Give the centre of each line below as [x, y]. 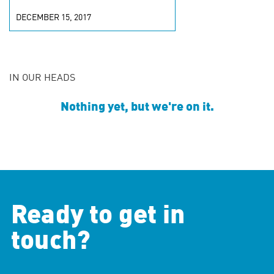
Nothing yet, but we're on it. [137, 108]
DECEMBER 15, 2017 [54, 18]
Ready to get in [98, 217]
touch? [51, 242]
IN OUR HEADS [42, 78]
